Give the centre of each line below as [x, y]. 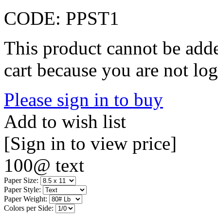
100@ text [44, 165]
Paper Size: [21, 180]
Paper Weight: [26, 199]
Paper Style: [22, 189]
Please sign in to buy [83, 99]
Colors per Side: [29, 208]
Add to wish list [65, 121]
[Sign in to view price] [90, 143]
